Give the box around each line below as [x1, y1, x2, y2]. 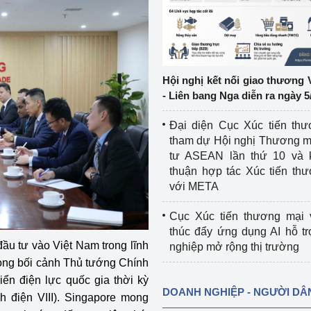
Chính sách [1, 53, 58, 65]
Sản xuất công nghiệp [1, 83, 109, 95]
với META [169, 180, 219, 192]
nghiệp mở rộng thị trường [169, 241, 299, 253]
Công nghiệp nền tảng [1, 24, 111, 35]
